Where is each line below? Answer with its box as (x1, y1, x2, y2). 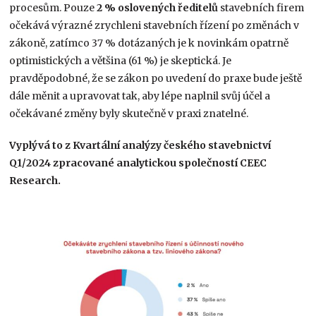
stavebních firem (218, 1, 305, 15)
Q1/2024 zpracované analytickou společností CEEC (9, 157, 267, 170)
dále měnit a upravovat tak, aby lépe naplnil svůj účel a (9, 90, 271, 103)
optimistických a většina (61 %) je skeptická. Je (9, 54, 232, 68)
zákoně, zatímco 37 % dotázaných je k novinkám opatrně (9, 37, 289, 50)
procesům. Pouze (9, 1, 97, 15)
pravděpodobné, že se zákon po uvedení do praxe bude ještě (9, 72, 303, 85)
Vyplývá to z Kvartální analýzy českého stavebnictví (9, 139, 272, 152)
